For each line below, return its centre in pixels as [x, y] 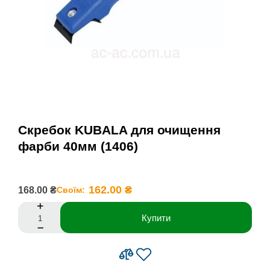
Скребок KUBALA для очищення [119, 130]
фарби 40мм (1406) [78, 146]
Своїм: [71, 190]
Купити [156, 218]
